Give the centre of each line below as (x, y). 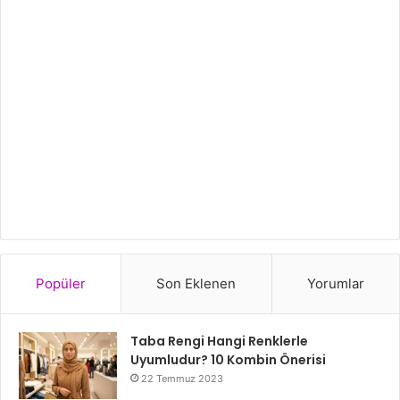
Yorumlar (335, 284)
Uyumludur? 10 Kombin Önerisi (228, 360)
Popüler (61, 284)
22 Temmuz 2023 (182, 379)
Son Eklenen (196, 284)
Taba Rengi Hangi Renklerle (219, 342)
